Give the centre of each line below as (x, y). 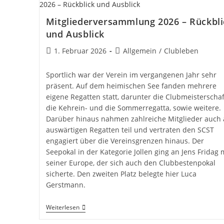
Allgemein (139, 50)
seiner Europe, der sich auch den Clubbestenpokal (130, 162)
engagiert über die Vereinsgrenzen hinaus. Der (125, 140)
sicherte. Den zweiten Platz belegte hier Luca (121, 173)
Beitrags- (129, 50)
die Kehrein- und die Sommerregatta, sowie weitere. (133, 107)
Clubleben (181, 50)
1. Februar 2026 (80, 50)
